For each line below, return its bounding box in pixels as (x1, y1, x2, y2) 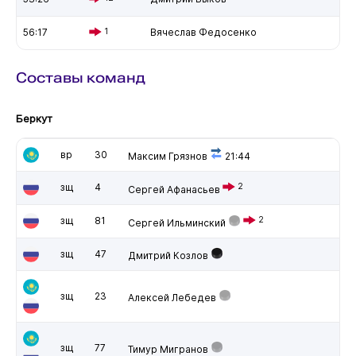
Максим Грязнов (127, 149, 207, 162)
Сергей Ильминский (127, 216, 226, 229)
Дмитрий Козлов (127, 249, 208, 261)
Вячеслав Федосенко (149, 25, 257, 38)
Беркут (15, 111, 52, 125)
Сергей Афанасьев (127, 183, 220, 195)
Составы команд (15, 68, 145, 86)
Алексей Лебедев (127, 291, 216, 304)
